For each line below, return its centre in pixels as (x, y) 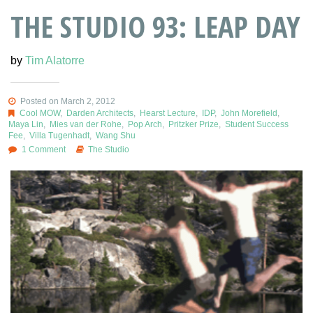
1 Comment (43, 149)
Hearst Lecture (167, 113)
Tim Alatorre (55, 60)
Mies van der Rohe (86, 124)
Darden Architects (100, 113)
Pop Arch (145, 124)
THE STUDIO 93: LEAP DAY (155, 26)
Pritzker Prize (194, 124)
